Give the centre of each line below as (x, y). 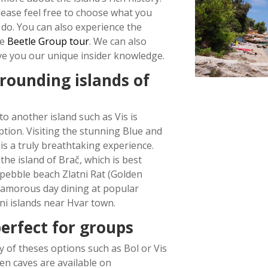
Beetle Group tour (48, 42)
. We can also (118, 42)
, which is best (110, 160)
